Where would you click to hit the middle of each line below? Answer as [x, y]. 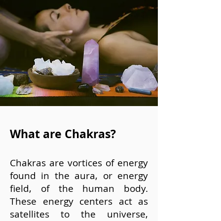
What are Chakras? [63, 134]
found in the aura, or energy [79, 176]
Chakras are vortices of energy [79, 163]
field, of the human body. [79, 188]
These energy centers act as [79, 201]
